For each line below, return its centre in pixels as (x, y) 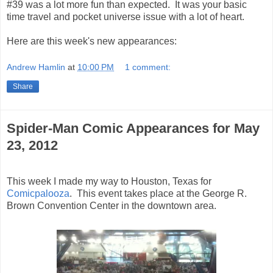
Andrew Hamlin (36, 67)
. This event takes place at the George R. (158, 194)
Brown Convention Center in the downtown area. (112, 206)
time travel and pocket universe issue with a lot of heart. (126, 16)
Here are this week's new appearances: (92, 41)
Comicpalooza (38, 194)
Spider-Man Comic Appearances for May (133, 129)
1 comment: (148, 67)
